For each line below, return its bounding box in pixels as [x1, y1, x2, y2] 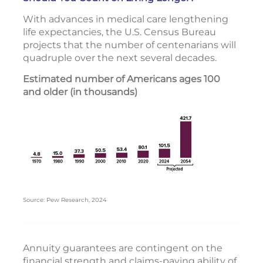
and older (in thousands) [23, 86, 137, 97]
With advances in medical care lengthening [23, 14, 228, 25]
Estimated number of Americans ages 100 [23, 73, 220, 85]
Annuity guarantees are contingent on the [23, 242, 222, 254]
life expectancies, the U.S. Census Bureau [23, 26, 216, 38]
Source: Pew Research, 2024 [23, 195, 107, 204]
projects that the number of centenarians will [23, 39, 236, 50]
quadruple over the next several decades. [23, 52, 217, 63]
